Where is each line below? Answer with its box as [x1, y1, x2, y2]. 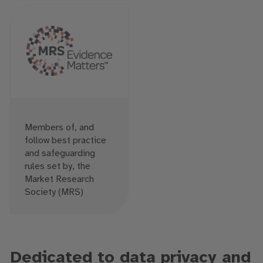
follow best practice [24, 135, 106, 146]
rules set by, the [24, 161, 90, 171]
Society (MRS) [24, 187, 83, 197]
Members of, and [24, 122, 94, 133]
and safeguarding [24, 148, 95, 159]
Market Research [24, 174, 94, 184]
